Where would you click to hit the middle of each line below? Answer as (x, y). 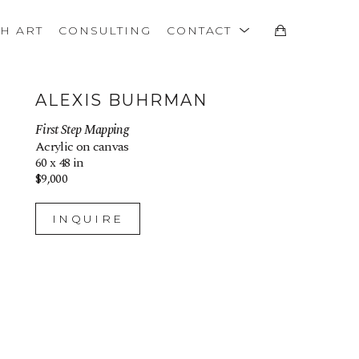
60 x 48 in (60, 163)
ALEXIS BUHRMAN (121, 100)
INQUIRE (88, 219)
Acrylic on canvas (82, 147)
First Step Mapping (82, 130)
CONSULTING (105, 31)
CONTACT (202, 31)
